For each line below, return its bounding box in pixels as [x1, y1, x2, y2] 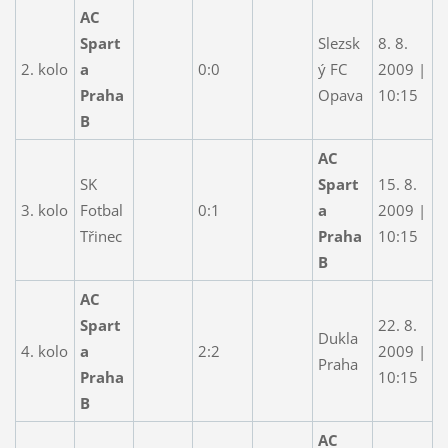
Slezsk [317, 32, 360, 53]
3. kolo [20, 199, 68, 220]
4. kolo [20, 340, 68, 361]
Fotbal [79, 199, 123, 220]
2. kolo [20, 58, 68, 79]
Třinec [79, 225, 122, 246]
